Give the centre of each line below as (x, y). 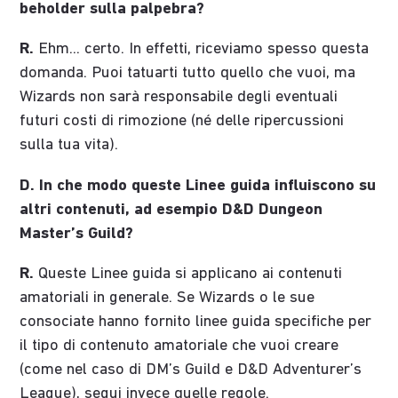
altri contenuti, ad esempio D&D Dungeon (171, 210)
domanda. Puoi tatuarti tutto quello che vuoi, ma (188, 74)
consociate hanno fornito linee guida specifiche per (196, 322)
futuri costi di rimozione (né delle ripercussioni (182, 122)
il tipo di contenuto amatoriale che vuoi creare (179, 346)
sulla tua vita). (69, 146)
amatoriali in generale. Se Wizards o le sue (167, 298)
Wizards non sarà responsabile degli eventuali (179, 98)
